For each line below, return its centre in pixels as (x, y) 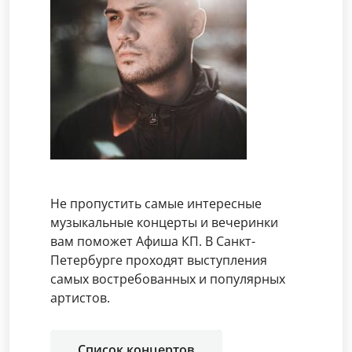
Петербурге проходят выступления (159, 260)
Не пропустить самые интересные (156, 203)
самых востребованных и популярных (168, 279)
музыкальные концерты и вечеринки (164, 222)
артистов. (80, 297)
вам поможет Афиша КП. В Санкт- (153, 241)
